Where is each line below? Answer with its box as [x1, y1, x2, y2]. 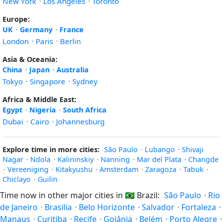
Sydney [72, 76, 98, 86]
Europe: [2, 14, 30, 24]
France [59, 25, 84, 34]
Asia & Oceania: [2, 55, 57, 64]
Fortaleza [181, 202, 216, 213]
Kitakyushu [55, 165, 93, 174]
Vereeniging [7, 165, 49, 174]
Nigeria [29, 105, 56, 114]
